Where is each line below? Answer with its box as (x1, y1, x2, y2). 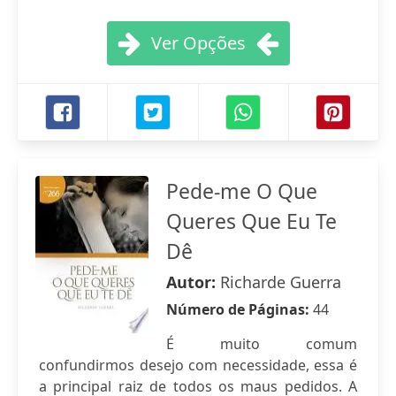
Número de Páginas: (166, 300, 313, 319)
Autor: (166, 271, 220, 293)
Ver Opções (150, 31, 246, 55)
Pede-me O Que (166, 177, 317, 205)
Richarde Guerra (220, 271, 341, 293)
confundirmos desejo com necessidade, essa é (39, 355, 357, 375)
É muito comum (166, 334, 357, 354)
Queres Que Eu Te (166, 207, 337, 235)
